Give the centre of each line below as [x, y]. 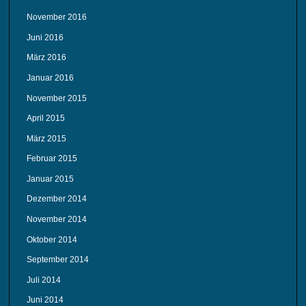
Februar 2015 [52, 159]
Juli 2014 [44, 280]
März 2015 [47, 138]
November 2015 [57, 98]
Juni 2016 [45, 37]
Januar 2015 [51, 179]
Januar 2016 [51, 78]
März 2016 [47, 58]
